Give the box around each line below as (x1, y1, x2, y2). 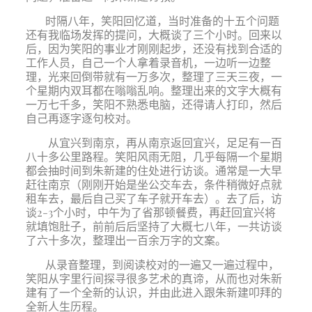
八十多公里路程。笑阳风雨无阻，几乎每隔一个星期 (25, 149, 282, 164)
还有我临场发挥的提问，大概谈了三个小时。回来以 (25, 27, 282, 42)
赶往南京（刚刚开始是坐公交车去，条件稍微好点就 (25, 177, 282, 192)
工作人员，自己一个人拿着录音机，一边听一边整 (25, 55, 271, 70)
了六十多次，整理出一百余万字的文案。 (25, 233, 226, 247)
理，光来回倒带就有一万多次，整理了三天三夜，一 (25, 69, 282, 84)
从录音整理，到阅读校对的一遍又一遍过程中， (42, 257, 279, 272)
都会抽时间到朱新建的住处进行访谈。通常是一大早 (25, 163, 282, 178)
